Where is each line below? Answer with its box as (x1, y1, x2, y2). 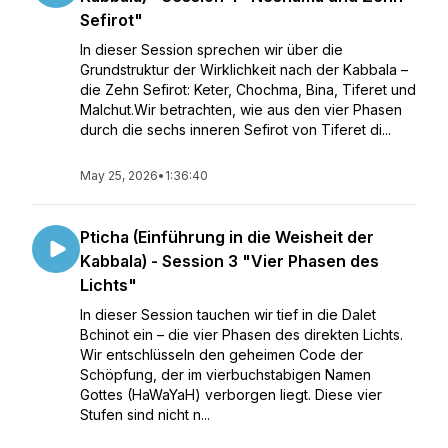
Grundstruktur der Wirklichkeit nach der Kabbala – (80, 61, 408, 78)
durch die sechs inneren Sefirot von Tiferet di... (80, 121, 391, 138)
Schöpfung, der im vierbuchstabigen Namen (80, 366, 371, 383)
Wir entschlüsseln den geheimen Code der (80, 346, 363, 363)
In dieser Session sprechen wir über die (80, 41, 343, 58)
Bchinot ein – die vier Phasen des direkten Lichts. (80, 326, 403, 343)
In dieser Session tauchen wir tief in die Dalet (80, 306, 376, 323)
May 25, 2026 (80, 168, 158, 183)
